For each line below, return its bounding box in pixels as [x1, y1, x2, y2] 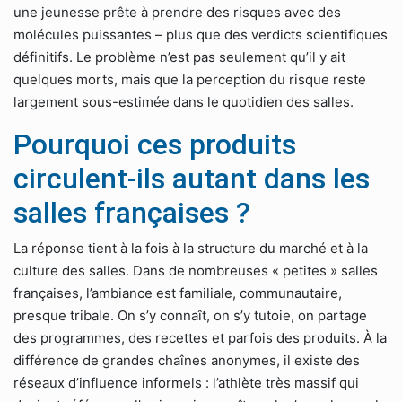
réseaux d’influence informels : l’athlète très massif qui [13, 374, 359, 391]
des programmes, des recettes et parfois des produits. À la [13, 329, 387, 346]
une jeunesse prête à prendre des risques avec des [13, 4, 341, 21]
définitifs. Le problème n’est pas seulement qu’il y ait [13, 48, 345, 66]
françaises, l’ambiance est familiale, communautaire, [13, 284, 342, 301]
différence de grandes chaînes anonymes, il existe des [13, 352, 360, 369]
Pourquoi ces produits [13, 127, 296, 162]
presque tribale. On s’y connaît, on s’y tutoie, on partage [13, 307, 367, 324]
